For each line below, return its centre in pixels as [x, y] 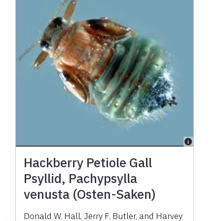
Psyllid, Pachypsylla [81, 178]
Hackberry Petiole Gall [88, 162]
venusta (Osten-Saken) [90, 194]
